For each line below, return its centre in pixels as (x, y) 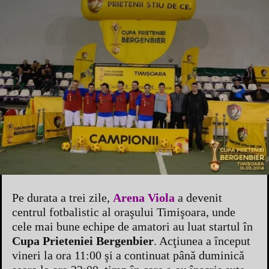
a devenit (198, 197)
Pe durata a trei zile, (62, 197)
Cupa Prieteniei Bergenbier (83, 240)
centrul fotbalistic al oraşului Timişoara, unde (124, 212)
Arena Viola (144, 197)
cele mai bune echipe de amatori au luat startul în (132, 226)
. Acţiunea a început (202, 240)
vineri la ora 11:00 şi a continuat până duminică (128, 255)
